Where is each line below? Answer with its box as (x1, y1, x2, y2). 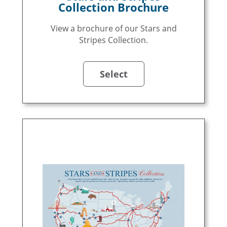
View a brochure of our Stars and (50, 23, 177, 34)
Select (99, 68, 128, 80)
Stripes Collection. (79, 34, 148, 46)
